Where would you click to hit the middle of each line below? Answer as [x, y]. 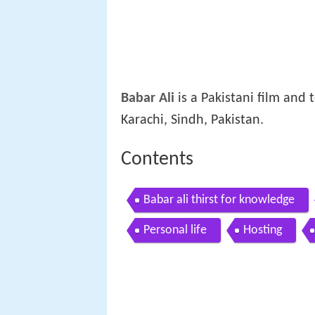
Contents [157, 159]
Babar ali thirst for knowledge [219, 200]
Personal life [175, 231]
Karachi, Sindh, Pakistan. [192, 120]
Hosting [263, 231]
